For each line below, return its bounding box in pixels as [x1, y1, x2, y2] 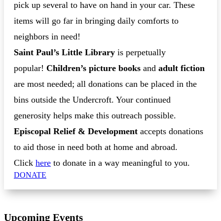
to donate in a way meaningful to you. [51, 158, 190, 168]
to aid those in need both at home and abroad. [14, 142, 178, 152]
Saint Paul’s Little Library [14, 47, 115, 58]
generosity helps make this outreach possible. [14, 110, 176, 121]
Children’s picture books [46, 63, 141, 74]
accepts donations [138, 126, 203, 137]
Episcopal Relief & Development [14, 126, 138, 137]
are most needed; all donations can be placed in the [14, 79, 197, 89]
